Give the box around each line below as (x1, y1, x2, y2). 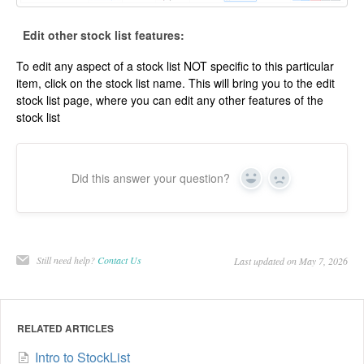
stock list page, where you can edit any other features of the (16, 92, 323, 109)
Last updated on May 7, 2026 (234, 254, 348, 268)
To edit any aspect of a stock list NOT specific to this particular (16, 58, 334, 75)
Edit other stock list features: (23, 27, 184, 44)
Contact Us (97, 253, 141, 267)
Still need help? (37, 253, 97, 267)
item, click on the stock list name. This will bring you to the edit (16, 75, 335, 92)
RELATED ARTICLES (17, 321, 114, 336)
